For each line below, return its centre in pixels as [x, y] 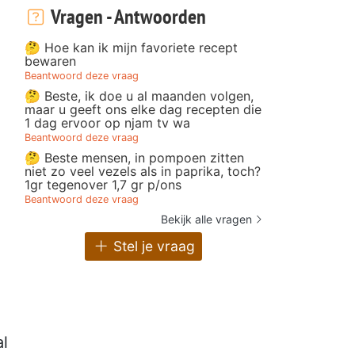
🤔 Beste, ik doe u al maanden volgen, [139, 95]
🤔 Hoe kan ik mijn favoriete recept [131, 47]
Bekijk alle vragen [206, 219]
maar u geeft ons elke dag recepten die [143, 109]
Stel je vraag [152, 246]
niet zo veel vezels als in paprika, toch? [143, 171]
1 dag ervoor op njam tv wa [107, 122]
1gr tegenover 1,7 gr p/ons [103, 184]
